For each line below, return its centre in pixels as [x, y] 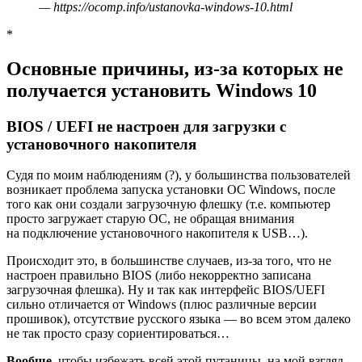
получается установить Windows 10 [162, 90]
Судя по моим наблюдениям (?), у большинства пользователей [179, 175]
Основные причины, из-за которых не [175, 68]
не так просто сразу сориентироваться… [118, 334]
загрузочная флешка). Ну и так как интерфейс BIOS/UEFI [166, 290]
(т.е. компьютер [288, 204]
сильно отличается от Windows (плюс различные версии [162, 305]
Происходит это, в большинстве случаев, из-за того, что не [169, 261]
